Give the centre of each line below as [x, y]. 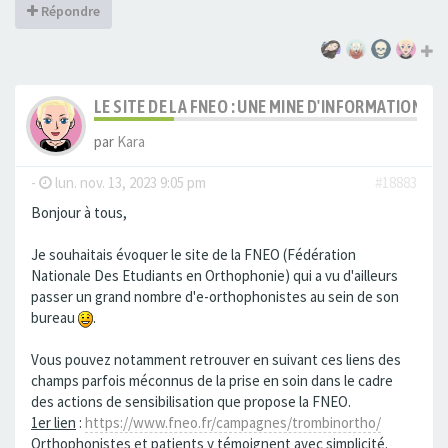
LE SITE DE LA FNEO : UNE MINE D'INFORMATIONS [263, 107]
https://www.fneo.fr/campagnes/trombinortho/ [233, 423]
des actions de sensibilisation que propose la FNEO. [191, 402]
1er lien [53, 423]
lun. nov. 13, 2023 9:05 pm [129, 183]
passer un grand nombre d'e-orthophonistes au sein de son [215, 297]
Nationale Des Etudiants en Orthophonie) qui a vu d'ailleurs [214, 276]
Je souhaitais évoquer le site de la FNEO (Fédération [193, 255]
